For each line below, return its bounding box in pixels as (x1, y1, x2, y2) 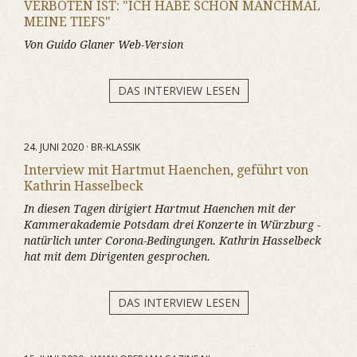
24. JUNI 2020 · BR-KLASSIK (24, 140, 140, 154)
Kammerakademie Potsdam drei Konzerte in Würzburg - (24, 218, 320, 231)
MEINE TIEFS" (24, 14, 111, 29)
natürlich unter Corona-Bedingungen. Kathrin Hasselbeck (24, 234, 321, 247)
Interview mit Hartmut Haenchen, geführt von (24, 163, 308, 178)
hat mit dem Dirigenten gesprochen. (24, 250, 210, 263)
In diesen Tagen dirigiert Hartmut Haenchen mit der (24, 202, 296, 215)
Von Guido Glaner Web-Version (24, 38, 183, 51)
